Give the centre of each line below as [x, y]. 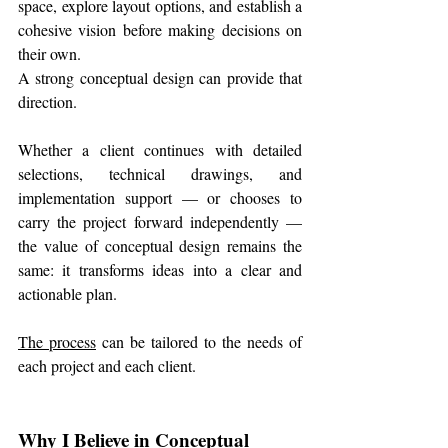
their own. [49, 54]
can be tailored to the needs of [199, 342]
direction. [47, 102]
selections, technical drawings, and [160, 174]
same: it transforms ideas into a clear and [160, 270]
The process [57, 342]
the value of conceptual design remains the [160, 246]
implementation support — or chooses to [160, 198]
